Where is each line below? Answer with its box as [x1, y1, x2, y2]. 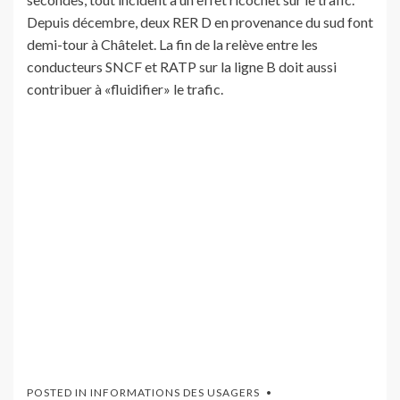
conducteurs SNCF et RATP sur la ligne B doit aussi [27, 58, 337, 76]
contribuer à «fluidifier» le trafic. [27, 80, 223, 98]
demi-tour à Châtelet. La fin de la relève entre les [27, 36, 318, 54]
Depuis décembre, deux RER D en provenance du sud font [27, 13, 373, 31]
